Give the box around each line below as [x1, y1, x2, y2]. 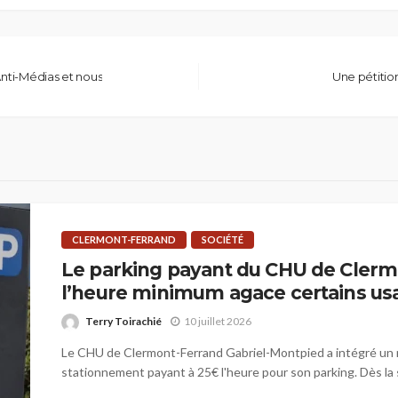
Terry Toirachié [85, 314, 162, 328]
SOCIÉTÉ [202, 234, 243, 246]
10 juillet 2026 [184, 314, 251, 329]
